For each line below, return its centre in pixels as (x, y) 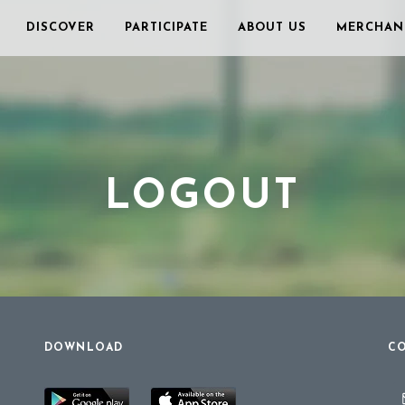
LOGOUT (202, 198)
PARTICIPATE (166, 28)
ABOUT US (272, 28)
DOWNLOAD (84, 348)
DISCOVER (61, 28)
